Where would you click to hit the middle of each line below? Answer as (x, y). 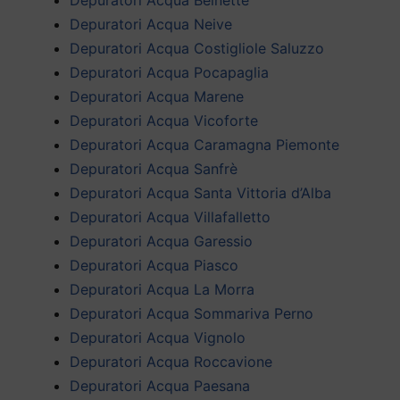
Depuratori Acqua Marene (157, 96)
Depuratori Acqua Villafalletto (170, 217)
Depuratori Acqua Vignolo (158, 337)
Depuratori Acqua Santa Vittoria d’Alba (200, 192)
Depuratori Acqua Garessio (161, 241)
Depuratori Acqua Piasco (154, 265)
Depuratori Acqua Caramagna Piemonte (204, 144)
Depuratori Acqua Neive (151, 24)
